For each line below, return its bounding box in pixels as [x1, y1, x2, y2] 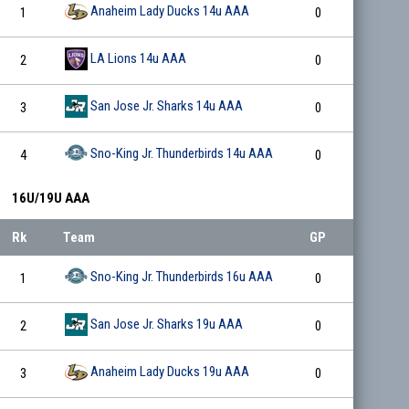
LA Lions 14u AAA [90, 50, 187, 68]
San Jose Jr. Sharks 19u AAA [90, 316, 244, 333]
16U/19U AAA [12, 189, 90, 206]
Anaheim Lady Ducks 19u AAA [90, 363, 250, 381]
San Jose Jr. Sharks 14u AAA [90, 98, 244, 115]
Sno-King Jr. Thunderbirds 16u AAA [90, 268, 274, 286]
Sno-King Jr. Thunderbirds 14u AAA [90, 145, 274, 163]
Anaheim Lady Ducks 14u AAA [90, 3, 250, 20]
